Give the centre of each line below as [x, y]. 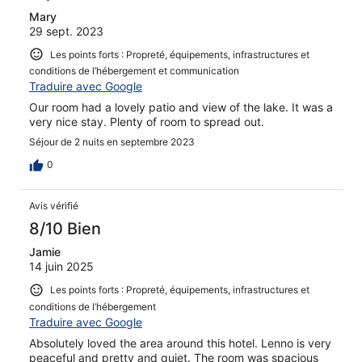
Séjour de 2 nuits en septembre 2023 [112, 142]
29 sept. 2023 [66, 31]
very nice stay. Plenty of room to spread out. [147, 122]
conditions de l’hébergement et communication [134, 71]
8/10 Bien [65, 229]
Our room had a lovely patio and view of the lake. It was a [181, 107]
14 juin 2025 [61, 267]
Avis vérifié [54, 206]
